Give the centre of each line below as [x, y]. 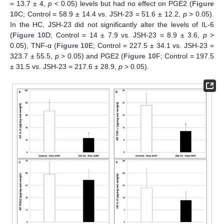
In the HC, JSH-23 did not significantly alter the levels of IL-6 [112, 25]
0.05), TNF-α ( [33, 46]
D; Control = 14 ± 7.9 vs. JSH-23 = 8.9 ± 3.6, [124, 35]
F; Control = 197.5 [185, 56]
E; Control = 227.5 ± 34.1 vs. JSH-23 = [151, 46]
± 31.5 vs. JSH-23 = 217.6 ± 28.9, [64, 67]
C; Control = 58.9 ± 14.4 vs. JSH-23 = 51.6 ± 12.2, [100, 14]
